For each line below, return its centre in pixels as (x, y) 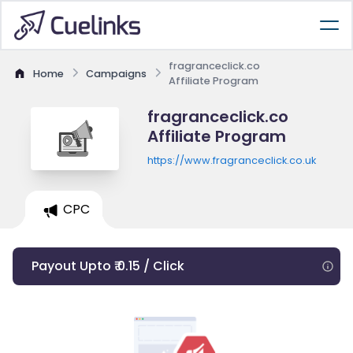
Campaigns (116, 73)
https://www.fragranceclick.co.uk (231, 160)
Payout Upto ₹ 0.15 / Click (108, 266)
